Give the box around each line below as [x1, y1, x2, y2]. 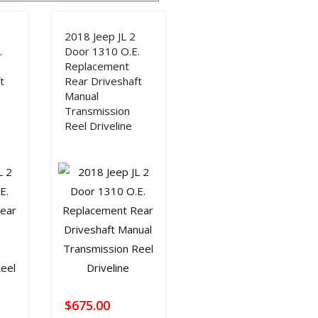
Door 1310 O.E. [64, 44, 140, 58]
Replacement [64, 59, 129, 73]
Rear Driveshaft [64, 74, 142, 88]
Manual [64, 89, 99, 103]
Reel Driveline [64, 119, 132, 133]
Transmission [64, 104, 130, 118]
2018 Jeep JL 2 [64, 29, 136, 43]
